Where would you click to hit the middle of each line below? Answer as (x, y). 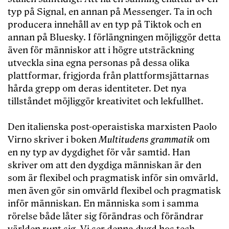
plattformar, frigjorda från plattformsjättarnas (108, 76)
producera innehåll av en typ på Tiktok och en (105, 25)
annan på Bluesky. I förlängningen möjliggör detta (114, 38)
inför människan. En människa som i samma (103, 204)
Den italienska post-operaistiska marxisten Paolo (112, 127)
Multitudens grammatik (146, 140)
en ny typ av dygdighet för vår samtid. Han (99, 153)
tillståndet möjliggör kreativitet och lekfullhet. (106, 102)
